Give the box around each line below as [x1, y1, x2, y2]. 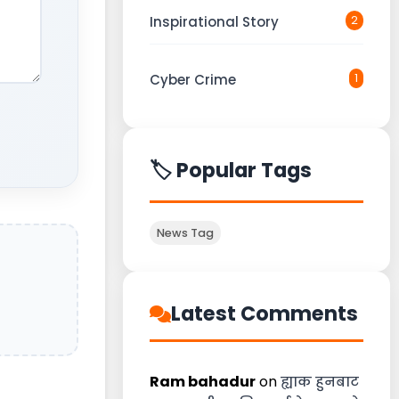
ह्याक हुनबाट [281, 372, 359, 391]
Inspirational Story [150, 12, 279, 31]
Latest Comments [171, 299, 358, 328]
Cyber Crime [150, 70, 236, 89]
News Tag [157, 225, 214, 240]
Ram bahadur [150, 371, 256, 392]
